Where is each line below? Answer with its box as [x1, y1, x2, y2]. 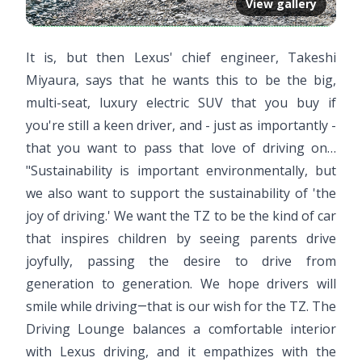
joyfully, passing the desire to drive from [26, 251, 336, 270]
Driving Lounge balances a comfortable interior [26, 319, 336, 338]
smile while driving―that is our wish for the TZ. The [26, 297, 336, 315]
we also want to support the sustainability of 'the [26, 183, 336, 202]
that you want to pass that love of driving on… [26, 138, 336, 157]
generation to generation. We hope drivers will [26, 274, 336, 293]
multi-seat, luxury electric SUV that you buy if [26, 93, 336, 112]
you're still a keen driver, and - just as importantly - [26, 116, 336, 134]
